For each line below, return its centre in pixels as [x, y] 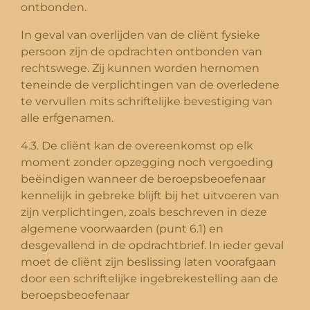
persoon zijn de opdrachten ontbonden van [142, 51]
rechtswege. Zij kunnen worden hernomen [140, 68]
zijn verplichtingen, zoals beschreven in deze [144, 212]
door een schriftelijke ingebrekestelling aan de [149, 278]
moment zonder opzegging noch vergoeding [147, 162]
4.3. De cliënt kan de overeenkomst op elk [137, 145]
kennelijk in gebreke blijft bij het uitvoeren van [150, 195]
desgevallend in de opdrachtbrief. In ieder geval [152, 245]
